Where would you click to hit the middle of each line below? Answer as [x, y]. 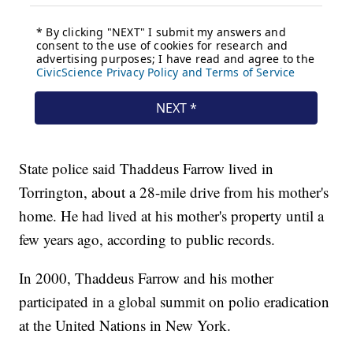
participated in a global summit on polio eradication [175, 302]
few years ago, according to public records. [147, 240]
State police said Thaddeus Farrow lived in [147, 169]
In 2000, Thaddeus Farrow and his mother [147, 278]
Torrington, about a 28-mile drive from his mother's [174, 192]
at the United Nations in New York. [125, 325]
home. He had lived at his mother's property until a [172, 216]
